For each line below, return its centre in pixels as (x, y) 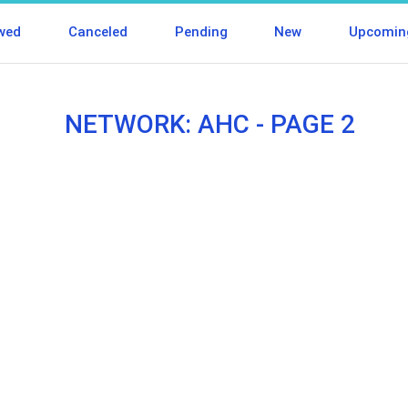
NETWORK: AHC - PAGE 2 (209, 125)
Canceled (97, 32)
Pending (201, 32)
